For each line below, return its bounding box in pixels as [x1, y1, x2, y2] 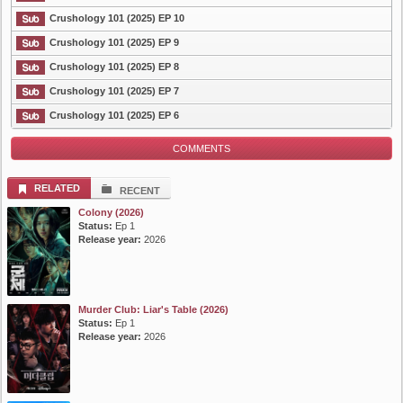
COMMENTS [173, 143, 230, 155]
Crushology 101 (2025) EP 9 [49, 37, 179, 49]
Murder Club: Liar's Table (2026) [78, 304, 228, 316]
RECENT [120, 185, 160, 197]
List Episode [12, 36, 71, 48]
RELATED [34, 183, 80, 194]
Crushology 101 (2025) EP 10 [49, 13, 184, 24]
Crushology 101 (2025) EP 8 [49, 61, 179, 73]
